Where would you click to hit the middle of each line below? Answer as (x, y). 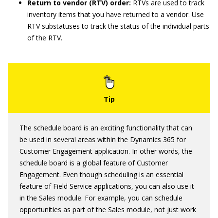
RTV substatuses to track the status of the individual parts (118, 26)
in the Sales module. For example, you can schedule (101, 198)
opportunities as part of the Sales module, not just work (108, 209)
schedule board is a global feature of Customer (94, 163)
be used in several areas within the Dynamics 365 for (103, 139)
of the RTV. (45, 37)
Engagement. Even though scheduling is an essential (101, 174)
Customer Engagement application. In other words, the (106, 151)
